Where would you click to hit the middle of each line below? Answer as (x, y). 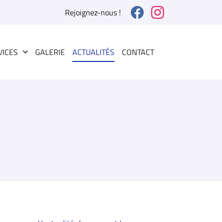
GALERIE (50, 52)
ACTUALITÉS (93, 52)
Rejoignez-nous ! (93, 12)
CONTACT (138, 52)
